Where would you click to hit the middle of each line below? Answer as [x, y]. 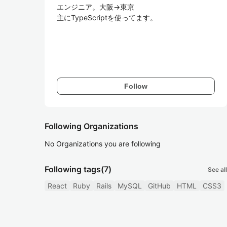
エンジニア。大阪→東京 [96, 7]
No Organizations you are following [103, 144]
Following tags [73, 169]
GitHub [159, 186]
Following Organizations [91, 126]
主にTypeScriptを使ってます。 [107, 17]
